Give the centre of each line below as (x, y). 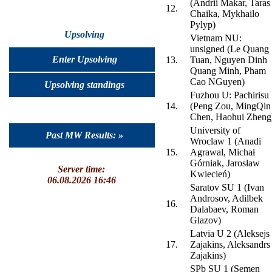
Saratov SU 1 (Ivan (227, 188)
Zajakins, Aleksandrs (230, 245)
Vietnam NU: (216, 38)
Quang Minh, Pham (228, 71)
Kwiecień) (210, 174)
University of (215, 131)
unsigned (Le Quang (229, 49)
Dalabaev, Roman (224, 209)
